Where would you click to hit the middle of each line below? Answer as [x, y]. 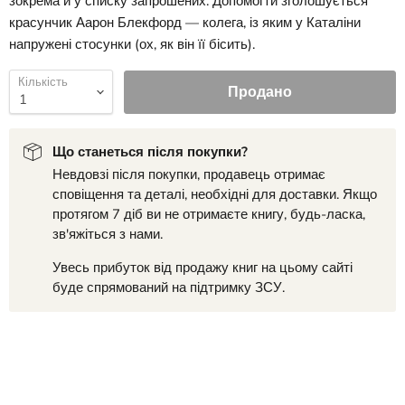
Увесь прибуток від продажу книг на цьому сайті [202, 268]
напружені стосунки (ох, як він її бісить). [132, 45]
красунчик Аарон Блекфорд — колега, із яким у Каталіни [185, 23]
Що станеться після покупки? [150, 152]
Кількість [43, 83]
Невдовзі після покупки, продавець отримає [189, 175]
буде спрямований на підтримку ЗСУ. [169, 288]
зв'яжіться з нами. [108, 235]
